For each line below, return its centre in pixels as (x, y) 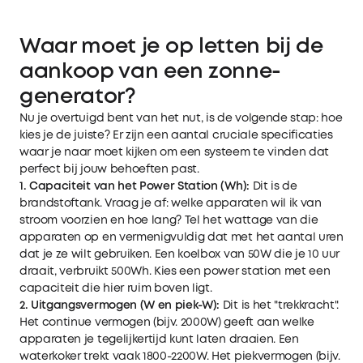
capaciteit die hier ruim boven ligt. (116, 288)
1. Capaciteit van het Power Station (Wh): (135, 186)
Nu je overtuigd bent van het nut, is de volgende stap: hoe (181, 118)
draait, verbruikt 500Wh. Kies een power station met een (175, 271)
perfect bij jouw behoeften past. (109, 169)
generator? (78, 97)
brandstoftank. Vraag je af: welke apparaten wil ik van (171, 203)
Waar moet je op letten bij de (171, 47)
